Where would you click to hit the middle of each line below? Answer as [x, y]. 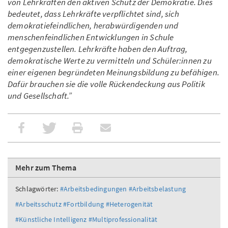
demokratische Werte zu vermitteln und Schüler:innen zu [110, 61]
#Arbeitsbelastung [157, 189]
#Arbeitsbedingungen [93, 189]
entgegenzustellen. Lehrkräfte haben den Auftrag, [98, 49]
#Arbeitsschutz [38, 204]
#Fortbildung [84, 204]
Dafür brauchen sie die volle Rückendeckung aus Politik [106, 84]
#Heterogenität [129, 204]
